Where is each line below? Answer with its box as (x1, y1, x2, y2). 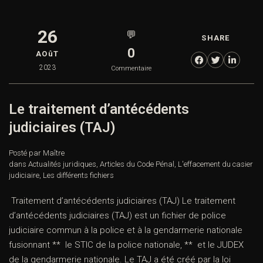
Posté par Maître (9, 149, 65, 158)
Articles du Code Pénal (100, 160, 174, 169)
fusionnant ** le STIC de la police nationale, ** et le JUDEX (9, 240, 244, 251)
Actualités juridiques (28, 160, 96, 169)
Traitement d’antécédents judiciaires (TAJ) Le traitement (9, 195, 235, 207)
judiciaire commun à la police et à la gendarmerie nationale (9, 225, 242, 236)
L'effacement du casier (178, 160, 253, 169)
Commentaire (111, 65, 152, 73)
